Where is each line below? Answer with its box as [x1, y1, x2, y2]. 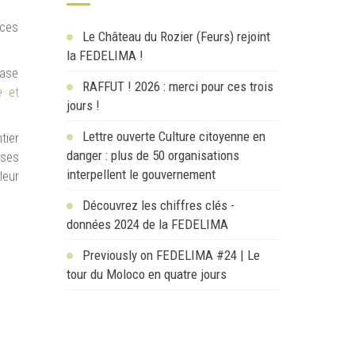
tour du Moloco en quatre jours [66, 266, 227, 282]
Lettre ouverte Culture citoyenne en [82, 128, 265, 144]
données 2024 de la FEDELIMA [66, 216, 228, 232]
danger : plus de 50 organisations [66, 147, 239, 163]
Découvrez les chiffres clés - [82, 197, 235, 213]
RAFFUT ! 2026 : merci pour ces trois [82, 78, 273, 94]
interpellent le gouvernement [66, 166, 216, 182]
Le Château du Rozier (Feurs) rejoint [82, 29, 270, 44]
